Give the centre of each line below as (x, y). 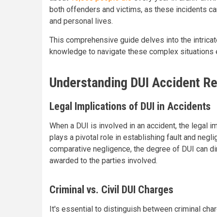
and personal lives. (82, 21)
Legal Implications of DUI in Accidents (130, 106)
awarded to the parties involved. (103, 161)
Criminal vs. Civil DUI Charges (111, 190)
